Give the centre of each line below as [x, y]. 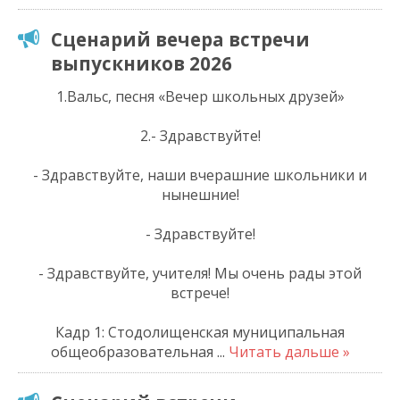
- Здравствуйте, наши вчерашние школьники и [200, 175]
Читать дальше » [289, 351]
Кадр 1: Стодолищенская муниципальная [200, 332]
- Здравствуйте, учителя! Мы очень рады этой [200, 273]
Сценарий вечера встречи [180, 39]
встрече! [200, 292]
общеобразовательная [133, 351]
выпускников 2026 [142, 63]
